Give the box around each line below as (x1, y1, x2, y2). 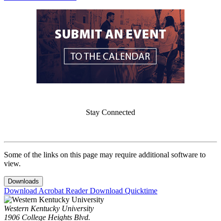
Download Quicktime (90, 186, 157, 195)
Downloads (8, 178, 39, 185)
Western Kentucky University (4, 204, 94, 213)
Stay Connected (86, 108, 135, 117)
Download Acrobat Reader (4, 186, 90, 195)
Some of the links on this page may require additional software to (4, 150, 206, 159)
